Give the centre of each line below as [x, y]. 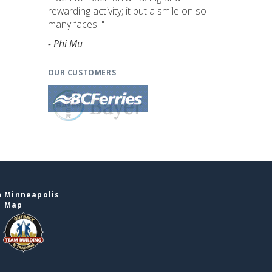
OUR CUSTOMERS [82, 72]
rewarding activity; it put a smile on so [127, 11]
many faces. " [76, 24]
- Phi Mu [65, 44]
